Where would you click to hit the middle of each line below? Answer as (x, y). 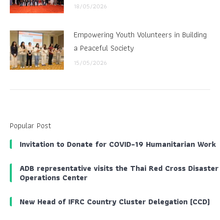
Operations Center (54, 178)
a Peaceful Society (104, 48)
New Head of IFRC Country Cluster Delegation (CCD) (115, 202)
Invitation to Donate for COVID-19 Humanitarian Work (118, 144)
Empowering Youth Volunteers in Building (140, 35)
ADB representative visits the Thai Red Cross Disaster (119, 168)
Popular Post (30, 125)
